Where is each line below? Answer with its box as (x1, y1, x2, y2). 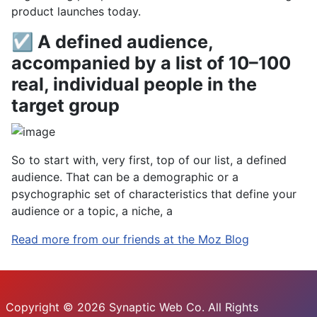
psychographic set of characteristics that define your (11, 186, 296, 201)
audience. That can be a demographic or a (11, 169, 238, 184)
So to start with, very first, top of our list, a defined (11, 152, 287, 167)
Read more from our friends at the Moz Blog (11, 231, 249, 246)
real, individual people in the (11, 74, 257, 96)
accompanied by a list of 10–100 (11, 52, 291, 74)
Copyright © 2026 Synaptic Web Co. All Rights (6, 300, 258, 314)
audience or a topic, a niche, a (11, 203, 173, 218)
